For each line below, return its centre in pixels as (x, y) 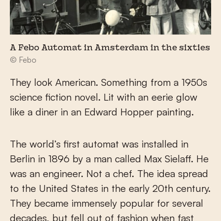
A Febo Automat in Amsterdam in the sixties (110, 49)
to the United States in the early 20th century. (110, 188)
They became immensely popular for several (107, 203)
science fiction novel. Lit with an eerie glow (104, 97)
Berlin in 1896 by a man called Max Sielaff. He (109, 159)
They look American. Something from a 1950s (109, 82)
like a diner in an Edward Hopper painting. (102, 112)
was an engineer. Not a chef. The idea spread (109, 174)
